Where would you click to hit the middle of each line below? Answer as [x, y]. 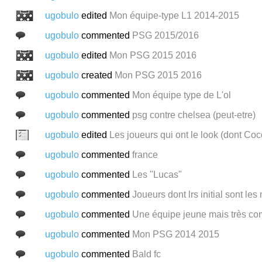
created [98, 75]
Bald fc [146, 254]
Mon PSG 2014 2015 [175, 234]
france [145, 154]
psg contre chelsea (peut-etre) [194, 115]
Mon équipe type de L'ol [181, 95]
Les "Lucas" [157, 174]
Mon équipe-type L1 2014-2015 [174, 15]
